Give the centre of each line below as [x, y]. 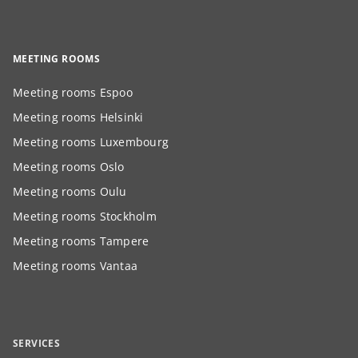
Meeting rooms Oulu [70, 191]
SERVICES [37, 344]
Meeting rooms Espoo [73, 92]
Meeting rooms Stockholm [85, 216]
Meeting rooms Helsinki [78, 117]
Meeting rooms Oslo [69, 167]
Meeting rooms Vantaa [75, 266]
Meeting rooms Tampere [81, 241]
